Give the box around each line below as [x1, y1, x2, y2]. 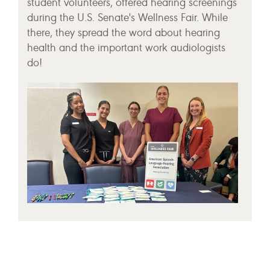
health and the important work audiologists [27, 42, 225, 55]
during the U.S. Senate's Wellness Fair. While [27, 11, 228, 25]
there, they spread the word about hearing [27, 27, 220, 40]
